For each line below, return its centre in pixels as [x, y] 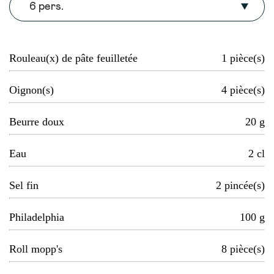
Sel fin [24, 186]
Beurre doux [37, 122]
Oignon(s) [31, 90]
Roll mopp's [36, 249]
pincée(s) [245, 186]
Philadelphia [37, 217]
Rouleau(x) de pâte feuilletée [73, 58]
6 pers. [46, 7]
